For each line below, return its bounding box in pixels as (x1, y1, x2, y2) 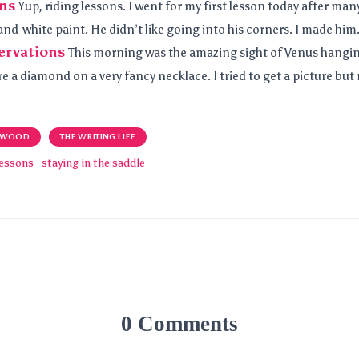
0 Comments (121, 312, 238, 336)
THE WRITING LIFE (60, 132, 135, 142)
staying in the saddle (42, 156, 145, 170)
